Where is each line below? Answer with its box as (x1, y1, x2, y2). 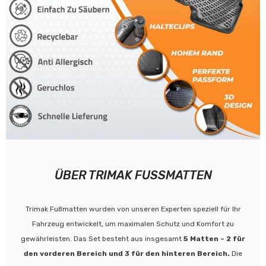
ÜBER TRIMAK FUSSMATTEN (54, 167, 212, 182)
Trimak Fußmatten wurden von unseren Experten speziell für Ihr (25, 204, 241, 213)
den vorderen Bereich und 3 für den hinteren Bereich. (24, 249, 230, 258)
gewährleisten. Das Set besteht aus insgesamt (21, 234, 183, 243)
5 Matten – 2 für (183, 234, 245, 243)
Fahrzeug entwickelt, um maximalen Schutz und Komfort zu (32, 219, 234, 228)
